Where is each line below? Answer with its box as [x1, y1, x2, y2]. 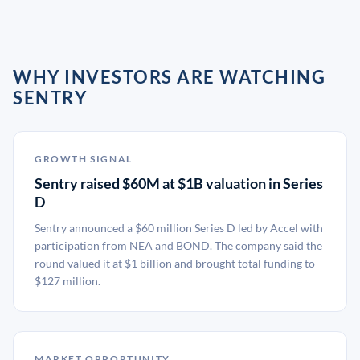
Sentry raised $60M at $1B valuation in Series [35, 174, 323, 192]
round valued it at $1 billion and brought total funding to [35, 256, 315, 270]
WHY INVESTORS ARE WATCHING [13, 66, 325, 88]
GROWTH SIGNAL [35, 153, 133, 165]
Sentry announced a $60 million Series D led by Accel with [35, 221, 323, 235]
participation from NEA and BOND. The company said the [35, 239, 322, 252]
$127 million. [35, 274, 100, 288]
